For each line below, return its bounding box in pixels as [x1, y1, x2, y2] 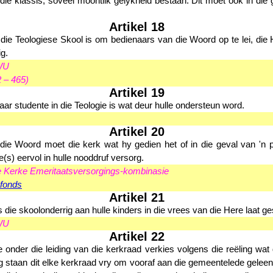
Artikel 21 [108, 191, 165, 204]
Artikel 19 [108, 86, 165, 99]
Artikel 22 [108, 230, 165, 243]
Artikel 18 [108, 20, 165, 34]
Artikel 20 [108, 125, 165, 138]
